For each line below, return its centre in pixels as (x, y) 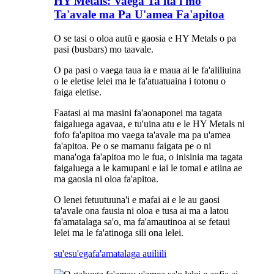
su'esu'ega (73, 254)
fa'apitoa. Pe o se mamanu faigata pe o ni (132, 146)
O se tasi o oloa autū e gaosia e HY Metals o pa (145, 39)
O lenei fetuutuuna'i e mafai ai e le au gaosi (137, 200)
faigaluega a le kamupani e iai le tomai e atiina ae (148, 168)
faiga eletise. (78, 92)
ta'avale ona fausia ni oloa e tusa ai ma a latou (141, 211)
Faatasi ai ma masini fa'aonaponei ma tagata (138, 113)
